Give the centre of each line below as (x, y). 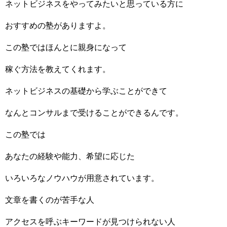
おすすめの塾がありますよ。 (58, 25)
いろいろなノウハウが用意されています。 (82, 178)
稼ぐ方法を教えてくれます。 (58, 69)
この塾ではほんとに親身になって (66, 47)
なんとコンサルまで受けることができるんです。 (94, 112)
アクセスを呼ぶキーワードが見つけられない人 (90, 221)
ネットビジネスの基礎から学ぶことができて (86, 91)
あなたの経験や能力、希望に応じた (70, 156)
